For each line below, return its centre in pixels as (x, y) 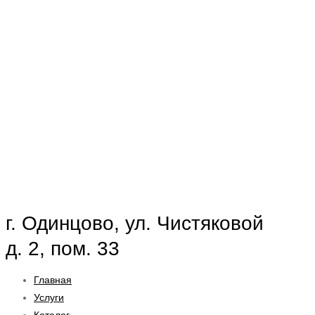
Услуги (49, 298)
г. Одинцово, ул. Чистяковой (135, 224)
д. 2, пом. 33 (63, 249)
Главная (53, 280)
